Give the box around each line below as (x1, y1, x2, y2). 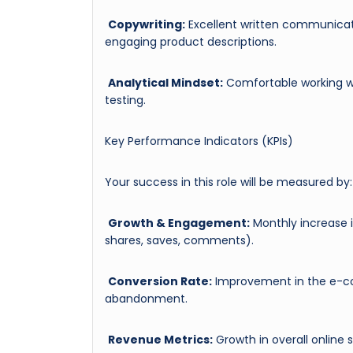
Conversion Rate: (108, 273, 212, 289)
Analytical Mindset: (108, 74, 223, 91)
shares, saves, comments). (105, 232, 254, 248)
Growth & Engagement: (108, 214, 250, 231)
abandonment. (105, 290, 188, 307)
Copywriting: (108, 16, 185, 32)
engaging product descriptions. (105, 33, 277, 50)
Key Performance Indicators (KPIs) (105, 132, 293, 149)
